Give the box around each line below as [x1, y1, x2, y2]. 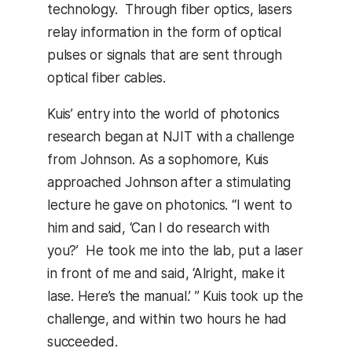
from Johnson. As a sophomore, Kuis [47, 152, 269, 168]
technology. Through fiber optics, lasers [47, 2, 293, 18]
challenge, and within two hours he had [47, 311, 287, 328]
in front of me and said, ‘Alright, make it [47, 266, 286, 282]
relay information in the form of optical [47, 24, 281, 41]
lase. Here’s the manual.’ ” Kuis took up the [47, 288, 303, 305]
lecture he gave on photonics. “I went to [47, 197, 292, 214]
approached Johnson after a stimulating [47, 174, 291, 191]
